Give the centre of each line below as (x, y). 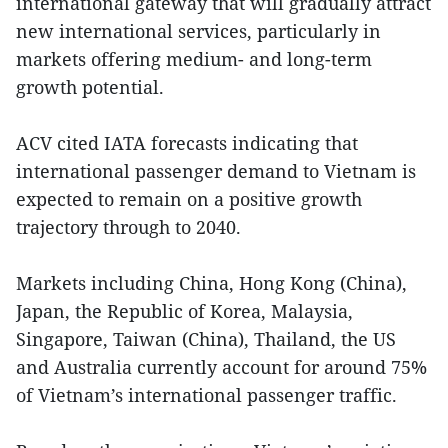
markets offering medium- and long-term (194, 59)
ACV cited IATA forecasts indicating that (187, 143)
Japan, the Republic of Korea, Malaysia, (184, 311)
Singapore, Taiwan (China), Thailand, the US (206, 339)
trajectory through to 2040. (128, 227)
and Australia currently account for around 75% (221, 367)
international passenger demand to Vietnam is (216, 171)
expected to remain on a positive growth (189, 199)
